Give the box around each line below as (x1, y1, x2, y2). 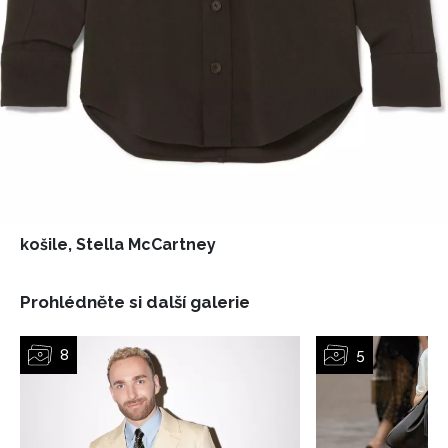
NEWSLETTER (20, 381, 179, 408)
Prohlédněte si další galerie (20, 292, 250, 313)
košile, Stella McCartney (20, 235, 216, 255)
